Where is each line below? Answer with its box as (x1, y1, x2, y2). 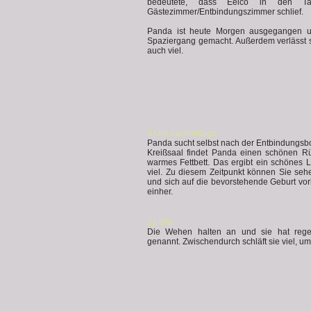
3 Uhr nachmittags (147, 128, 216, 138)
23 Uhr (147, 217, 173, 227)
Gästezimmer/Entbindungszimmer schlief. (147, 7, 303, 17)
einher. (147, 187, 173, 196)
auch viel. (147, 46, 183, 56)
